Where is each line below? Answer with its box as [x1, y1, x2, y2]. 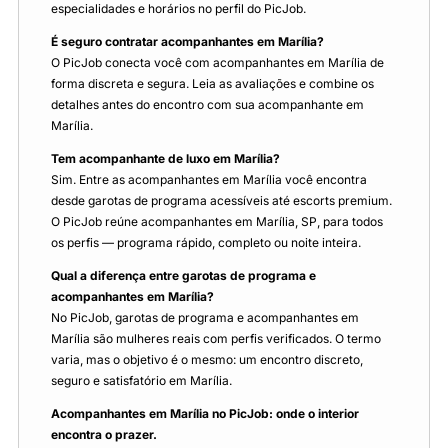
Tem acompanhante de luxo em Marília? [51, 150, 280, 166]
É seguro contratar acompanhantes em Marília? [51, 33, 324, 49]
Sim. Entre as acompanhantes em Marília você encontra [51, 171, 367, 187]
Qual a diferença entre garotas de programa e [51, 267, 316, 283]
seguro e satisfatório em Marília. [51, 372, 232, 388]
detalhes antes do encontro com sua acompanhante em [51, 96, 364, 112]
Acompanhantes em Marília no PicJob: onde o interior [51, 405, 359, 421]
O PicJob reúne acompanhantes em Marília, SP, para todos [51, 213, 383, 229]
